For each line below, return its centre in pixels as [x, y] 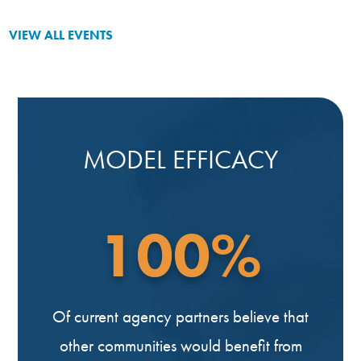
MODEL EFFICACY [180, 159]
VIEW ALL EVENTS [61, 35]
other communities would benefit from [180, 345]
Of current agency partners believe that [180, 316]
